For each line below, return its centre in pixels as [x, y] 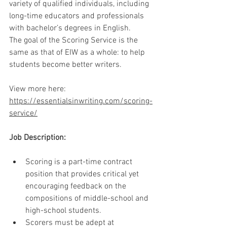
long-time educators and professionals [78, 16]
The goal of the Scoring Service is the [74, 41]
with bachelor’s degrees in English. [70, 29]
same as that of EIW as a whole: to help [78, 53]
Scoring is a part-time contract [80, 162]
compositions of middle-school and [88, 199]
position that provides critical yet [83, 175]
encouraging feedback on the [77, 187]
